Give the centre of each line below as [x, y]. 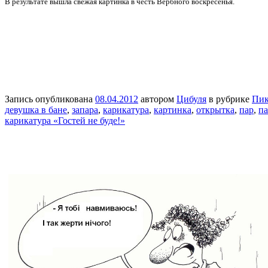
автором [157, 99]
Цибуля [191, 99]
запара [85, 109]
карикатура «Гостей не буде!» [65, 120]
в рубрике [229, 99]
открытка [215, 109]
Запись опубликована [50, 99]
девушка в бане [36, 109]
